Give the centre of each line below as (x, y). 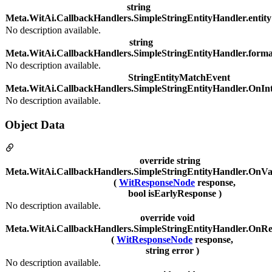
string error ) (172, 251)
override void (167, 218)
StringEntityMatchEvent (179, 77)
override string (170, 161)
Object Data (35, 124)
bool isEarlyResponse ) (175, 194)
